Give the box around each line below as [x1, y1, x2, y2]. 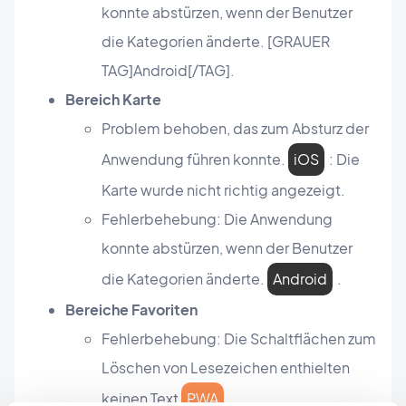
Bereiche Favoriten [65, 300, 198, 320]
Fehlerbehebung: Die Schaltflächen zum [101, 329, 376, 349]
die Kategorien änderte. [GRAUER [101, 32, 330, 52]
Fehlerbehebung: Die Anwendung [101, 209, 333, 229]
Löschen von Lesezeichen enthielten [101, 358, 350, 378]
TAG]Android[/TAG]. [101, 61, 235, 81]
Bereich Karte [65, 90, 161, 110]
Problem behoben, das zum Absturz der [101, 119, 369, 139]
